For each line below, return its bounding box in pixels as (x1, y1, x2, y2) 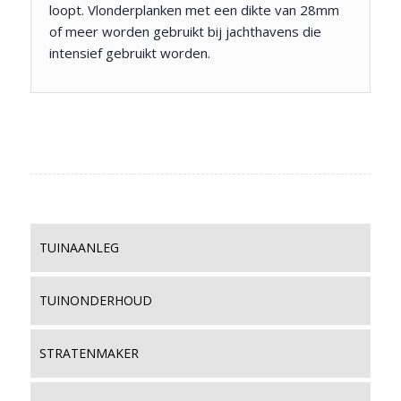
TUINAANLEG (38, 239, 119, 257)
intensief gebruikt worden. (48, 43, 210, 62)
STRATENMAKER (38, 345, 139, 363)
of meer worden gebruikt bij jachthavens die (48, 21, 321, 40)
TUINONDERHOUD (38, 292, 152, 310)
